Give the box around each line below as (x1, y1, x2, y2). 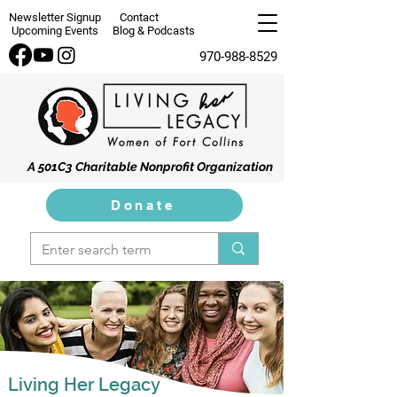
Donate (110, 198, 175, 213)
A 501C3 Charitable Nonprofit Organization (27, 160, 273, 174)
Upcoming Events (12, 24, 98, 37)
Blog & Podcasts (113, 24, 195, 37)
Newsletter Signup (9, 11, 101, 24)
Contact (120, 11, 159, 24)
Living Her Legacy (8, 374, 160, 395)
